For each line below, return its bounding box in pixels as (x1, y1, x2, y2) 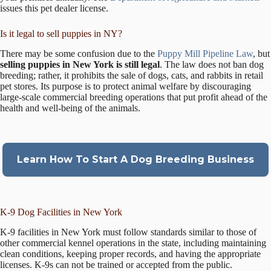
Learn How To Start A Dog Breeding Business (17, 154, 254, 166)
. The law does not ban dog (160, 59, 264, 70)
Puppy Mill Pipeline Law (157, 48, 253, 59)
